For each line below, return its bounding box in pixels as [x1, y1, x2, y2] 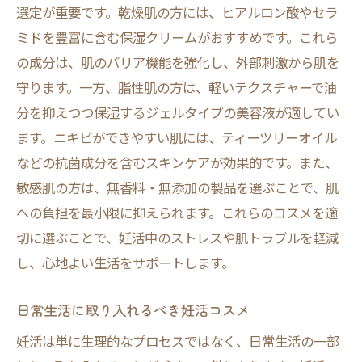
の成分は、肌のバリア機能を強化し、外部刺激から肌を [16, 53, 339, 72]
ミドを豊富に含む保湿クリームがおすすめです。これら [16, 27, 338, 47]
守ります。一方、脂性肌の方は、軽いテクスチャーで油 [16, 78, 337, 97]
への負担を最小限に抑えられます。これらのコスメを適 [16, 203, 338, 222]
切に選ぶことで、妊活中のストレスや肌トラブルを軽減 [16, 228, 339, 247]
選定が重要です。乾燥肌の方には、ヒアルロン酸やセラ [16, 2, 338, 22]
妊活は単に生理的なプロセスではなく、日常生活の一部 [16, 331, 339, 351]
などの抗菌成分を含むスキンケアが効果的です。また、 [16, 153, 338, 172]
